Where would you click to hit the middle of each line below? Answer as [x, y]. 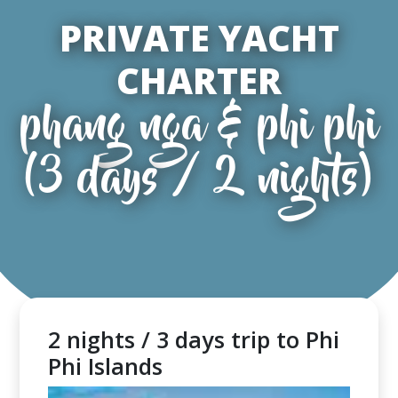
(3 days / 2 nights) [199, 182]
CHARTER [199, 80]
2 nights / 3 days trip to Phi [194, 339]
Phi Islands [105, 366]
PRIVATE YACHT [199, 38]
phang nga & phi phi [199, 128]
